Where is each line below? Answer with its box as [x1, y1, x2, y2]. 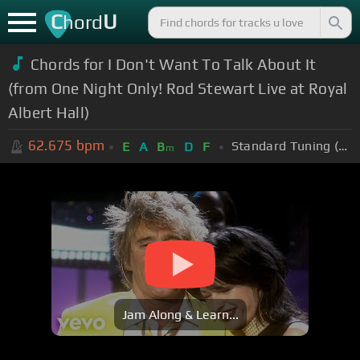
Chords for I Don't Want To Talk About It [30, 55, 317, 73]
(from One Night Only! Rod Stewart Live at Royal [7, 79, 348, 97]
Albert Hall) [7, 103, 90, 121]
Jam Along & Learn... [121, 307, 239, 323]
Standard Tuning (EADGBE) [338, 137, 348, 153]
